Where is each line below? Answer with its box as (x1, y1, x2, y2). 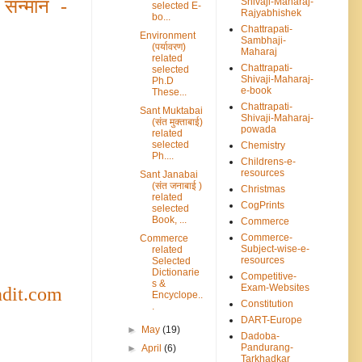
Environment (139, 29, 196, 41)
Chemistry (241, 139, 285, 151)
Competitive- (241, 270, 297, 282)
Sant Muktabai (139, 104, 203, 116)
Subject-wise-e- (241, 242, 309, 255)
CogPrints (241, 199, 284, 211)
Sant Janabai (139, 168, 198, 180)
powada (241, 123, 276, 135)
